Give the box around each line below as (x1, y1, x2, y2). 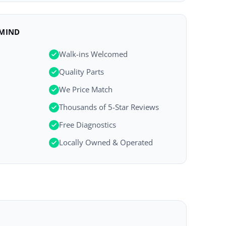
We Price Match (59, 84, 113, 94)
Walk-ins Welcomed (59, 49, 128, 59)
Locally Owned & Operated (59, 137, 153, 147)
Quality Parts (59, 67, 104, 77)
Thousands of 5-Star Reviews (59, 102, 159, 112)
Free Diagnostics (59, 120, 117, 130)
